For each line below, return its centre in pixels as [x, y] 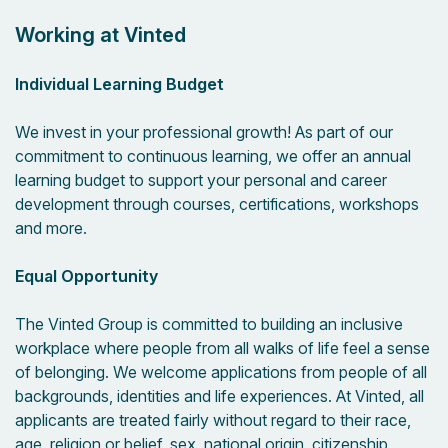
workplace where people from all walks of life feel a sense [222, 348]
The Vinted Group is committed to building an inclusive [209, 324]
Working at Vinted [103, 35]
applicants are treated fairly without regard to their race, [213, 420]
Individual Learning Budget [119, 84]
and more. [51, 228]
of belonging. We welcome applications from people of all [221, 372]
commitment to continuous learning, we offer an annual [213, 156]
